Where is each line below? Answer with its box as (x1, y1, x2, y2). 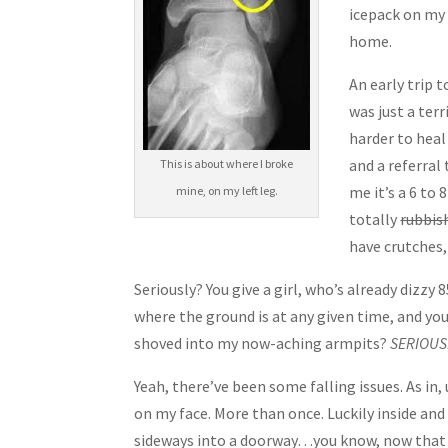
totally (349, 208, 401, 229)
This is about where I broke (160, 155, 294, 171)
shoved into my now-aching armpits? (134, 332, 391, 353)
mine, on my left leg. (175, 182, 278, 198)
